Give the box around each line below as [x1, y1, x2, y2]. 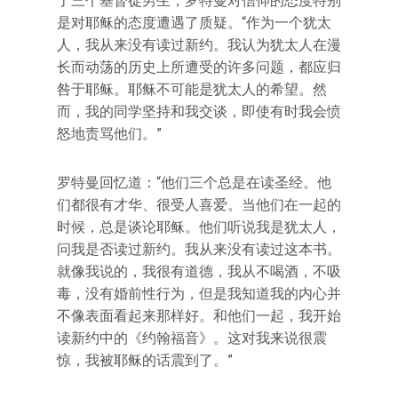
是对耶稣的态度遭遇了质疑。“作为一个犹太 [57, 14, 331, 31]
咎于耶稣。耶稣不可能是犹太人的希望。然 [57, 81, 327, 98]
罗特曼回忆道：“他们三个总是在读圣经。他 [57, 174, 331, 191]
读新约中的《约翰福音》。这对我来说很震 [57, 330, 327, 346]
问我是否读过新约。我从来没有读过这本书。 [57, 241, 341, 258]
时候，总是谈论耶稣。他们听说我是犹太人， [57, 219, 341, 235]
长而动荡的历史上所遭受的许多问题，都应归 [57, 59, 341, 76]
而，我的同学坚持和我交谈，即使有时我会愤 [57, 103, 341, 120]
